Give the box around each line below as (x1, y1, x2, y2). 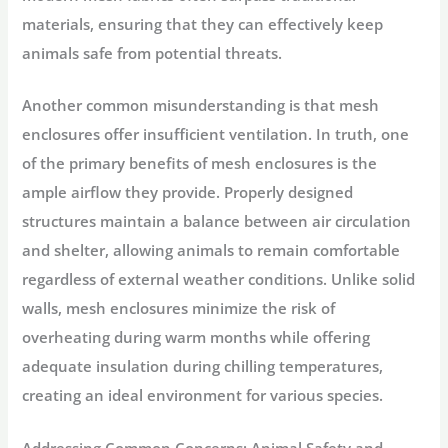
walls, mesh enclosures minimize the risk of (22, 298, 336, 319)
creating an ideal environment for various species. (22, 385, 384, 406)
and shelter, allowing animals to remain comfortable (22, 240, 401, 261)
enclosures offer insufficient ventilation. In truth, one (22, 124, 410, 145)
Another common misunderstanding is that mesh (22, 95, 380, 116)
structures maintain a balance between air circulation (22, 211, 412, 232)
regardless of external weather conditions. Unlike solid (22, 269, 416, 290)
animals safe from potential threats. (22, 43, 283, 63)
